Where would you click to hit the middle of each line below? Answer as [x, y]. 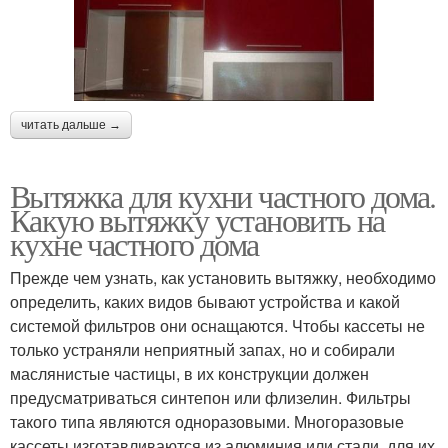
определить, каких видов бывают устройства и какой [205, 301]
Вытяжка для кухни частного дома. [223, 195]
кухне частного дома [134, 243]
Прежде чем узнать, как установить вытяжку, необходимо [223, 277]
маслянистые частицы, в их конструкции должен [189, 373]
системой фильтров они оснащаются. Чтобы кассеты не [217, 325]
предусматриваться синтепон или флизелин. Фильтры [210, 397]
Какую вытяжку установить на [197, 219]
